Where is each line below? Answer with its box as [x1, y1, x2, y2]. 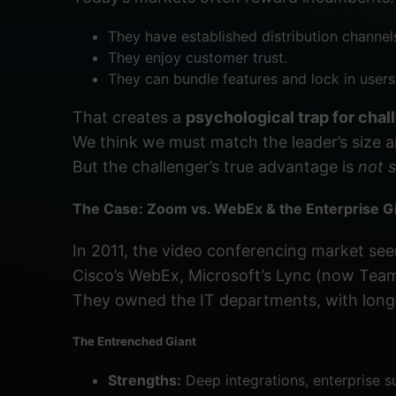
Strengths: [108, 370, 181, 389]
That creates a [72, 108, 186, 126]
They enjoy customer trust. [108, 49, 287, 66]
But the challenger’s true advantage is [72, 157, 358, 176]
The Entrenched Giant [72, 333, 196, 348]
